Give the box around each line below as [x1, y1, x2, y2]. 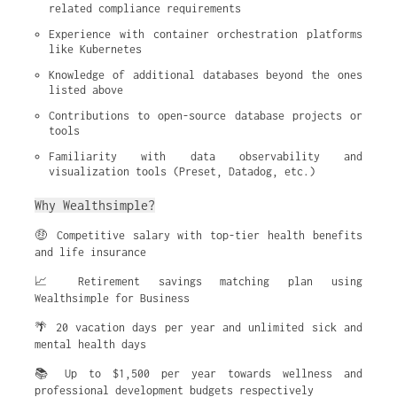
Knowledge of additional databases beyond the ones [49, 68, 362, 82]
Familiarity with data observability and [49, 150, 362, 163]
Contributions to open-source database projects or [49, 109, 362, 122]
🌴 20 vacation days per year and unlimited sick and [35, 321, 362, 334]
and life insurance [35, 245, 146, 259]
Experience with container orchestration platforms [49, 27, 362, 41]
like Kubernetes [49, 43, 142, 56]
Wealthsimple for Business [35, 292, 190, 305]
